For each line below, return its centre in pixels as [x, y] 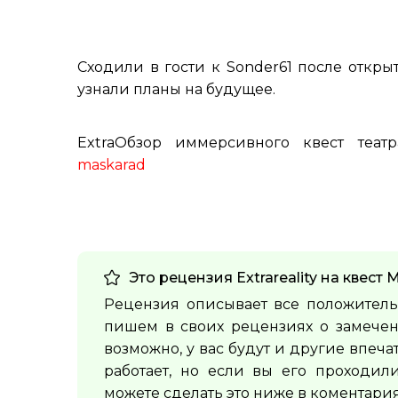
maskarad [111, 165]
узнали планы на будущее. [176, 90]
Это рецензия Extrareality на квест [258, 278]
